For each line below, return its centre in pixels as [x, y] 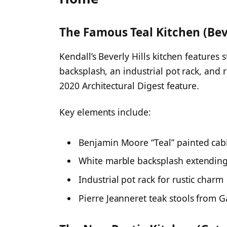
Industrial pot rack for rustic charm [151, 179]
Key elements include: [105, 112]
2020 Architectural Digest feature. [129, 86]
